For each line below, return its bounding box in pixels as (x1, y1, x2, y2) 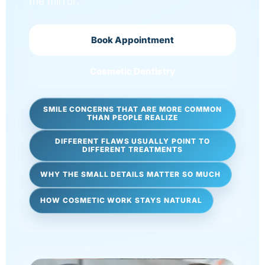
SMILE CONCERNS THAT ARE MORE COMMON (43, 104, 222, 114)
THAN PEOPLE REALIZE (86, 112, 179, 122)
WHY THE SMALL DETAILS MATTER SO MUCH (40, 169, 221, 179)
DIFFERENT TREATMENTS (82, 144, 183, 154)
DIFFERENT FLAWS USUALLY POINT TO (55, 136, 210, 146)
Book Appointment (91, 34, 174, 46)
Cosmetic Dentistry (90, 65, 175, 77)
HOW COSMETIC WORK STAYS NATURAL (40, 195, 202, 205)
